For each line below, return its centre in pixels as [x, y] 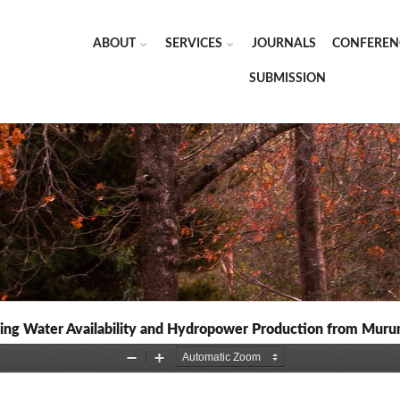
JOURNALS [284, 44]
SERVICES [194, 44]
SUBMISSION [287, 79]
